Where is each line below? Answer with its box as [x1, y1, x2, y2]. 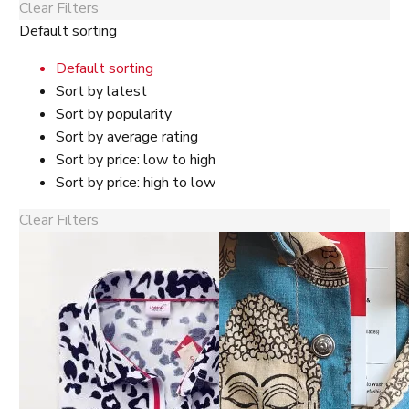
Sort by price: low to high [56, 149, 215, 170]
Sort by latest [56, 80, 147, 101]
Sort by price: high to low [56, 172, 215, 193]
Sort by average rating [56, 126, 198, 147]
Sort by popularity [56, 103, 172, 124]
